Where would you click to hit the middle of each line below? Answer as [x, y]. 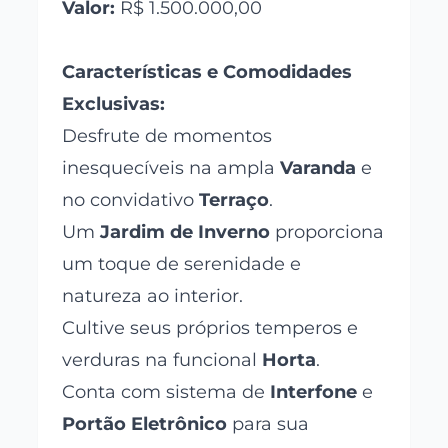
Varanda [318, 168]
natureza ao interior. [153, 296]
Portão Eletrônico [145, 424]
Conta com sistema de [166, 392]
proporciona [327, 232]
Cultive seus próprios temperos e [210, 328]
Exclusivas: [114, 104]
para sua [268, 424]
